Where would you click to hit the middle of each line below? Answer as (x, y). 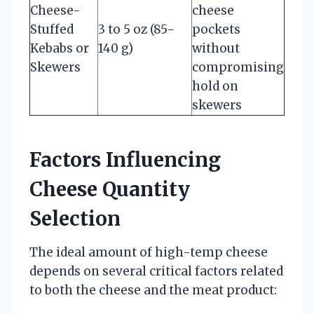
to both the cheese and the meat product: (153, 290)
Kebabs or (60, 48)
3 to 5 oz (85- (136, 29)
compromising (238, 67)
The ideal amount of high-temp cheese (149, 252)
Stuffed (52, 29)
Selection (75, 218)
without (216, 48)
